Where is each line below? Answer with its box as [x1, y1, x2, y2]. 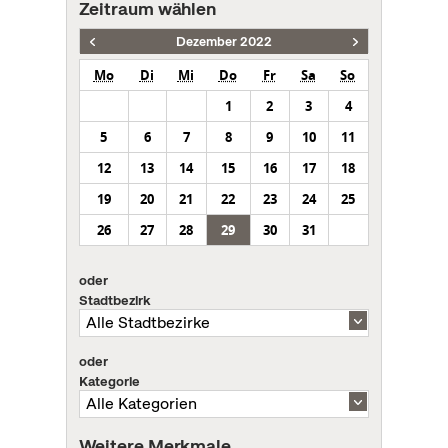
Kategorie [78, 371, 140, 390]
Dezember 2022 [175, 32, 272, 50]
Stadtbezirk [78, 290, 150, 309]
